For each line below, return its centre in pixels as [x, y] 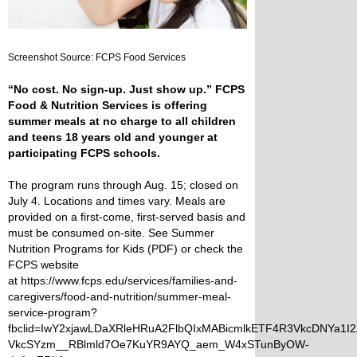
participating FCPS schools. [86, 153]
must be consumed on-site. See [90, 233]
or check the [210, 249]
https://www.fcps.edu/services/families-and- [129, 281]
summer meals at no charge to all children [122, 122]
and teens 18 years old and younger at [113, 137]
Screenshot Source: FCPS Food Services [97, 58]
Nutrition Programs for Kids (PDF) [93, 249]
